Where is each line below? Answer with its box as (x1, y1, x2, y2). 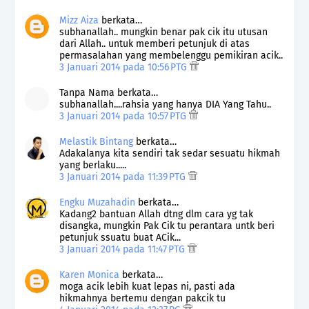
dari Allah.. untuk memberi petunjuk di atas (59, 37, 250, 50)
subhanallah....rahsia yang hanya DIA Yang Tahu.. (59, 98, 271, 110)
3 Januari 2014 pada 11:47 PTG (59, 243, 188, 255)
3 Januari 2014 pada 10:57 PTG (59, 110, 189, 122)
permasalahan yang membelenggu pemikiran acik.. (59, 49, 283, 61)
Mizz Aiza (59, 14, 99, 26)
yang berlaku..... (59, 159, 126, 171)
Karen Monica (59, 268, 119, 281)
